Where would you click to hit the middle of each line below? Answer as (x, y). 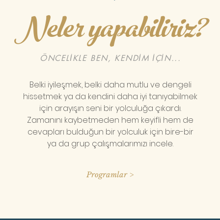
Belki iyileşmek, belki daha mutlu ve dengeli (110, 84)
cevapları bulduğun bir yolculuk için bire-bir (110, 132)
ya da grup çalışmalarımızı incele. (110, 143)
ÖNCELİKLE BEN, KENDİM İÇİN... (110, 58)
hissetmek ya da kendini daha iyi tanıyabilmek (110, 96)
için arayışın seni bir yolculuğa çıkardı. (110, 108)
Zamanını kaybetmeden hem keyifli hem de (110, 120)
